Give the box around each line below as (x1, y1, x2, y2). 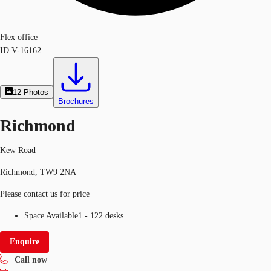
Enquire (10, 237, 39, 246)
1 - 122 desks (78, 211, 123, 220)
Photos (24, 88, 49, 97)
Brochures (58, 97, 94, 106)
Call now (15, 255, 47, 264)
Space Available (24, 211, 78, 220)
